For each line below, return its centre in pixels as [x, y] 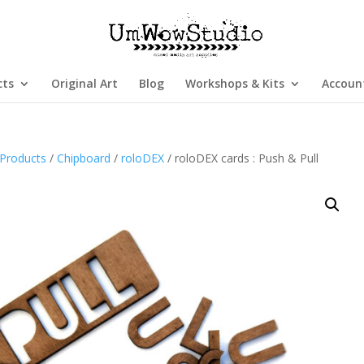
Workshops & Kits [234, 83]
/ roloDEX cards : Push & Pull [242, 158]
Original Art [84, 83]
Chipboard [84, 158]
